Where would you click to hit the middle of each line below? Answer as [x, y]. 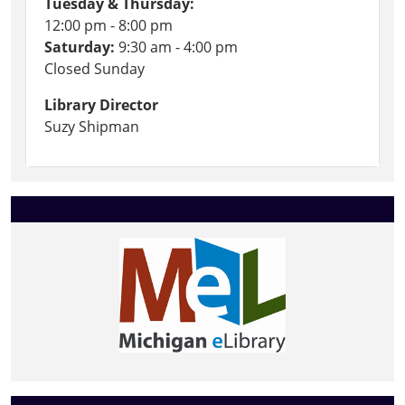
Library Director [101, 104]
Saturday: [80, 47]
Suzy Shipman [92, 126]
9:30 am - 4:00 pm [176, 47]
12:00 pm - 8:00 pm [108, 25]
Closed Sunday [94, 68]
